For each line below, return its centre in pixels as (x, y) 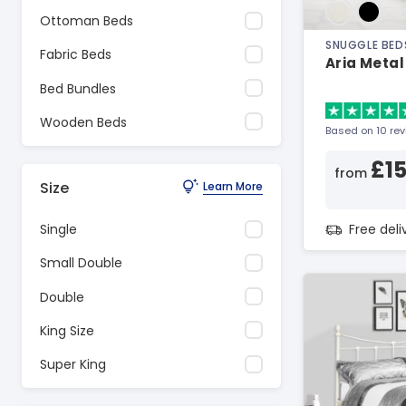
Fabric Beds (76, 55)
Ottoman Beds (87, 21)
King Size (67, 330)
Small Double (81, 263)
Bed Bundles (78, 88)
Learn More (233, 186)
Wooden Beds (83, 122)
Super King (73, 365)
